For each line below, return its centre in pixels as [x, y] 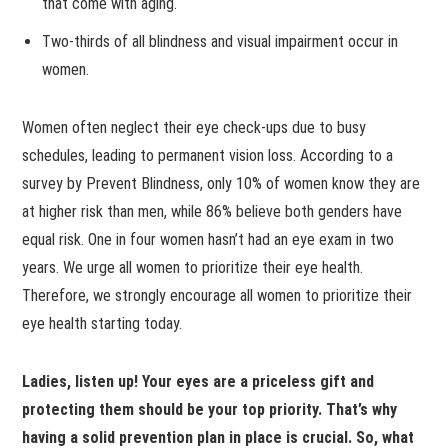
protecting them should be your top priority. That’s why [210, 409]
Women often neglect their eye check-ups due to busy [194, 127]
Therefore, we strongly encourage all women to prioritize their [217, 295]
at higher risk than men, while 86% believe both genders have [212, 211]
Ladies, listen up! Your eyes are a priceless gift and [198, 381]
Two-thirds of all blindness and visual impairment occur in [220, 41]
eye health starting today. [102, 323]
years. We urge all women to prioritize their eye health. [193, 267]
